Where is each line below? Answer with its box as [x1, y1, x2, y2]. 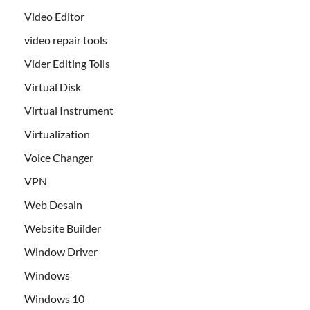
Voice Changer [24, 151, 93, 165]
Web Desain [24, 198, 82, 212]
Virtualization [24, 127, 90, 141]
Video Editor [24, 10, 84, 24]
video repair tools [24, 33, 107, 47]
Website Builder [24, 221, 101, 235]
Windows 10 [24, 292, 84, 306]
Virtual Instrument [24, 104, 113, 118]
